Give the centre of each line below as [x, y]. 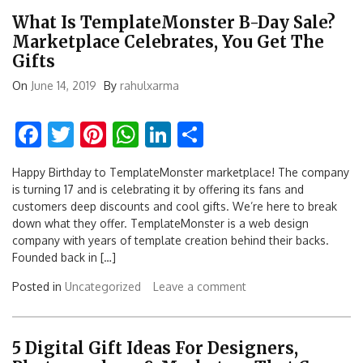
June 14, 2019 [64, 85]
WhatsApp [199, 134]
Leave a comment [200, 286]
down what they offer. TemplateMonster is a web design [160, 223]
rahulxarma [149, 85]
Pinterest [158, 134]
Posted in [38, 286]
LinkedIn [220, 134]
